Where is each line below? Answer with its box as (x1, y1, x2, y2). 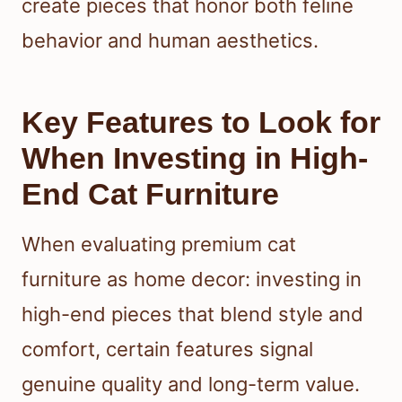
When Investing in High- (22, 141, 368, 176)
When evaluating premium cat (22, 232, 296, 257)
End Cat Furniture (22, 177, 279, 212)
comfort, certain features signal (22, 337, 313, 362)
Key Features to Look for (22, 105, 380, 140)
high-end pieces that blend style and (22, 302, 363, 327)
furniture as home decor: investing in (22, 267, 362, 292)
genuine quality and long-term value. (22, 372, 360, 397)
